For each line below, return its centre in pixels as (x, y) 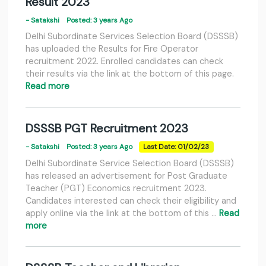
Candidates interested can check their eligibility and (131, 201)
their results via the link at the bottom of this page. (130, 74)
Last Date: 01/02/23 (176, 147)
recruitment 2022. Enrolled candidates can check (124, 61)
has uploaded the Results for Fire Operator (112, 49)
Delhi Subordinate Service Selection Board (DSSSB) (130, 164)
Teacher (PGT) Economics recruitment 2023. (116, 189)
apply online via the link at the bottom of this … (122, 213)
